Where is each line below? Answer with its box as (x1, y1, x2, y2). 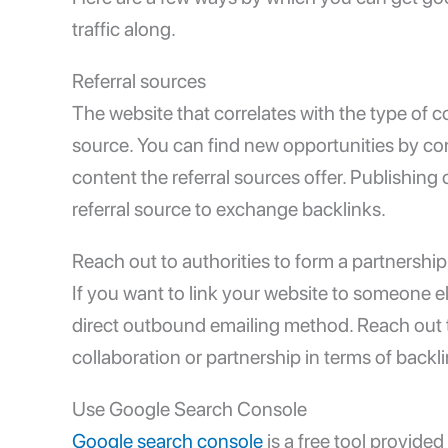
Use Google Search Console (72, 397, 307, 422)
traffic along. (72, 17, 176, 42)
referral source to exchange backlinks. (72, 197, 390, 222)
